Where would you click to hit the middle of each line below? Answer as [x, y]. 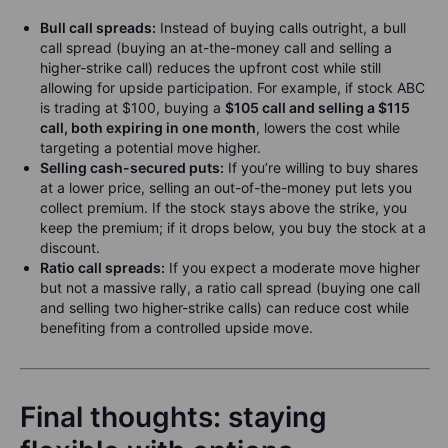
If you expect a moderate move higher [292, 268]
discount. [70, 248]
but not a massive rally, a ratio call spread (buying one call [230, 288]
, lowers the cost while [328, 128]
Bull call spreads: [98, 28]
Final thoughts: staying [173, 417]
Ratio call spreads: [102, 268]
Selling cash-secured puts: [132, 168]
